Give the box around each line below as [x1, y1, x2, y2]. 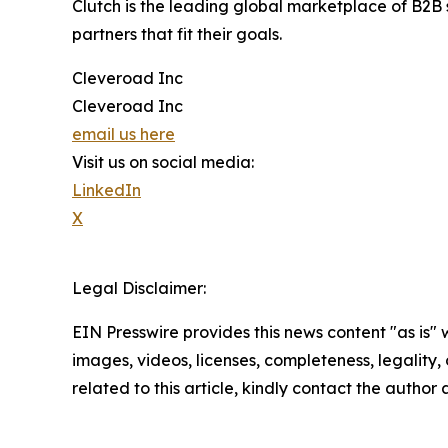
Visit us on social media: [72, 152, 254, 173]
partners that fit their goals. [72, 24, 282, 45]
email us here [72, 124, 175, 145]
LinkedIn [72, 180, 141, 201]
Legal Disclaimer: [72, 278, 206, 299]
